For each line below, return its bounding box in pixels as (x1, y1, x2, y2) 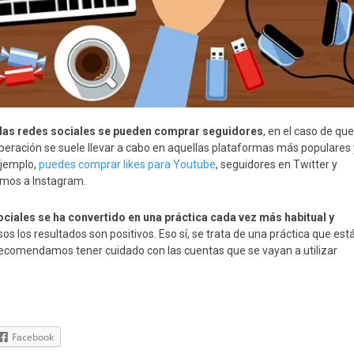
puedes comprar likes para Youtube (39, 157, 216, 171)
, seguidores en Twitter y (216, 157, 337, 171)
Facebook (12, 330, 54, 344)
